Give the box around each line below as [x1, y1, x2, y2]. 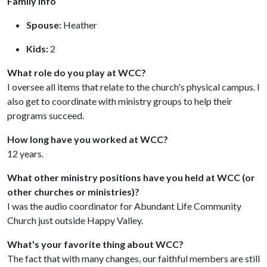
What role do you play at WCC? [7, 66, 146, 78]
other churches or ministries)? [7, 185, 139, 197]
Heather [61, 18, 97, 30]
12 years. [7, 147, 44, 159]
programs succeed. [7, 109, 84, 121]
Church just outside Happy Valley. [7, 214, 143, 226]
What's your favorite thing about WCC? [7, 238, 184, 250]
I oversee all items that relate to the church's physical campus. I [7, 80, 260, 92]
